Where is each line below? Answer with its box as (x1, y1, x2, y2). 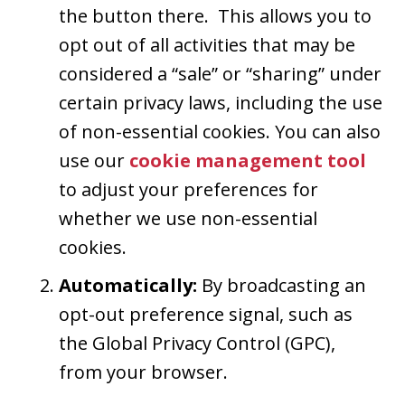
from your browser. (59, 359, 228, 384)
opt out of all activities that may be (59, 32, 355, 57)
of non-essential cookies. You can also (59, 118, 381, 144)
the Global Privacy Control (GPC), (59, 330, 335, 355)
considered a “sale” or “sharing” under (59, 61, 381, 86)
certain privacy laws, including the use (59, 89, 382, 115)
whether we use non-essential (59, 205, 317, 231)
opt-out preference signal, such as (59, 301, 353, 326)
